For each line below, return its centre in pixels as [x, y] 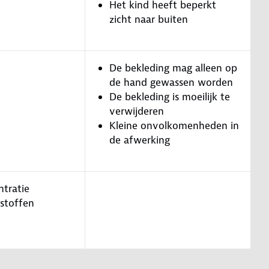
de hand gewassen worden [171, 82]
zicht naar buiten [149, 19]
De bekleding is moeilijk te [170, 96]
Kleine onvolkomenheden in [174, 125]
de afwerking [140, 140]
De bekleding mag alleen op [173, 68]
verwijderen [137, 111]
